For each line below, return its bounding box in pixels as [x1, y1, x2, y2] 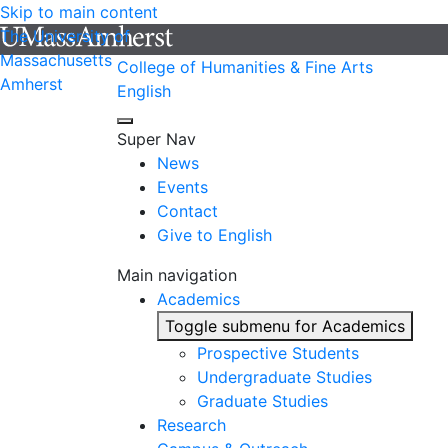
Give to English [157, 225, 272, 245]
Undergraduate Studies [197, 367, 372, 387]
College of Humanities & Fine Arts [117, 57, 373, 77]
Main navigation [117, 265, 237, 285]
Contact [157, 201, 218, 221]
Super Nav [117, 129, 196, 149]
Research [157, 415, 226, 435]
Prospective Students [197, 343, 359, 363]
